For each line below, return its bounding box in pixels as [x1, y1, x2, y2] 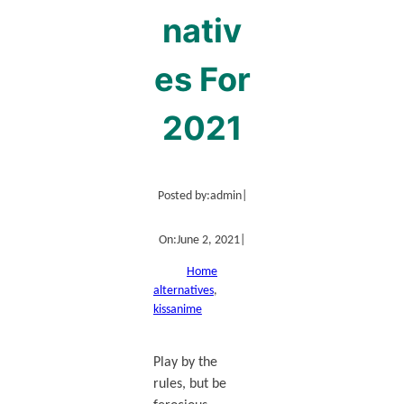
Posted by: [157, 188, 210, 203]
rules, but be [152, 376, 226, 391]
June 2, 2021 [177, 233, 240, 247]
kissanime [152, 302, 202, 317]
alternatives [152, 283, 214, 298]
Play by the [152, 354, 217, 370]
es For [153, 59, 251, 99]
